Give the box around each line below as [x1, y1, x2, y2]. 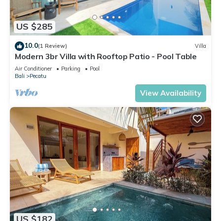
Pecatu [30, 72, 46, 79]
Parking [61, 65, 80, 72]
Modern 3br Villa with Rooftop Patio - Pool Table [15, 51, 197, 61]
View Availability [140, 88, 201, 98]
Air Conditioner [15, 65, 52, 72]
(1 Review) [38, 42, 67, 50]
